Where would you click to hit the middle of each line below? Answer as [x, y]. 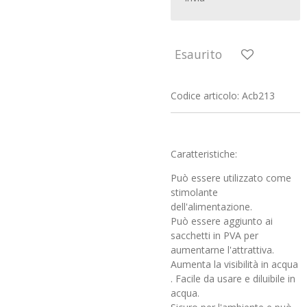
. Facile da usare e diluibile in [233, 279]
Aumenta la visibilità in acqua [234, 265]
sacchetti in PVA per [214, 236]
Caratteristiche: [204, 154]
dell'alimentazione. [211, 207]
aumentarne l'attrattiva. [222, 250]
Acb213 [258, 96]
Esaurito [198, 54]
